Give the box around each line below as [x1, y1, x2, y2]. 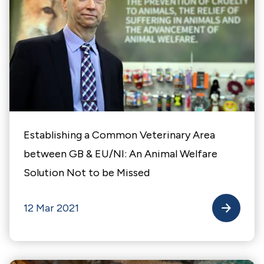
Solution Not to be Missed [24, 166, 150, 179]
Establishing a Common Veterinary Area [24, 128, 215, 141]
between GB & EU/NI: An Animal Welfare [24, 147, 217, 160]
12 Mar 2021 [24, 202, 79, 214]
